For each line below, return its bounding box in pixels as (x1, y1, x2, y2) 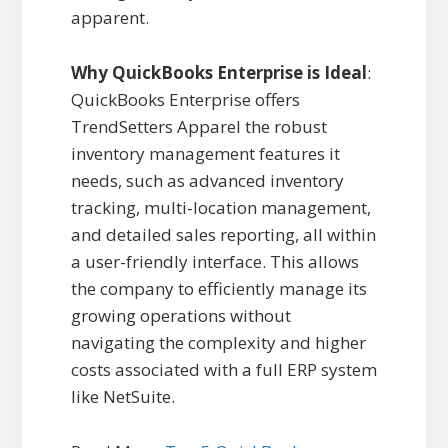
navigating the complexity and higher (70, 331, 366, 355)
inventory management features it (70, 142, 340, 166)
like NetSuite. (70, 385, 175, 409)
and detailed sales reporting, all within (70, 223, 376, 247)
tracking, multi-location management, (70, 196, 371, 220)
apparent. (70, 6, 149, 30)
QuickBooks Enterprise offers (70, 88, 300, 112)
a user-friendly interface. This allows (70, 250, 359, 274)
